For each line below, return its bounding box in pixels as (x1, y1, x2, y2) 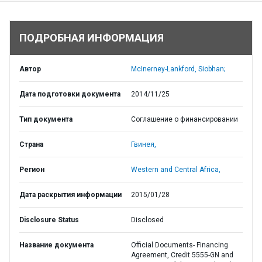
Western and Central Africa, (131, 166, 220, 174)
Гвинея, (131, 140, 156, 149)
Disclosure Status (19, 216, 79, 224)
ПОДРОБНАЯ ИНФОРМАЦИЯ (19, 32, 164, 44)
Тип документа (19, 115, 73, 123)
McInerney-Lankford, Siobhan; (131, 65, 225, 73)
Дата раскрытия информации (19, 191, 122, 199)
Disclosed (131, 216, 164, 224)
